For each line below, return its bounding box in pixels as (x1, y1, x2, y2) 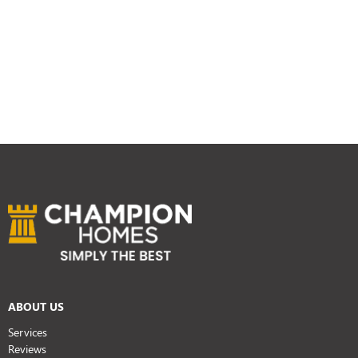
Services (8, 324, 47, 340)
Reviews (8, 340, 46, 356)
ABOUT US (8, 298, 64, 314)
